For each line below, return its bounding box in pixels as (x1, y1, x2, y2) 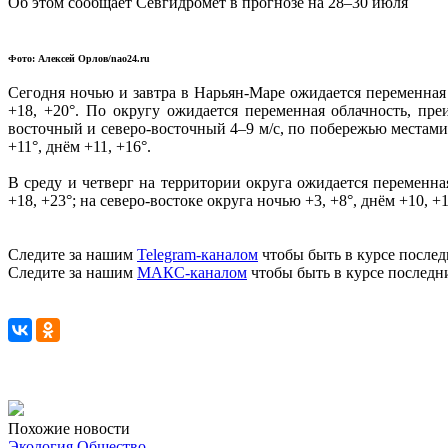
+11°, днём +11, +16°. (8, 137, 151, 155)
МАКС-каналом (137, 263, 247, 281)
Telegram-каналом (137, 245, 258, 263)
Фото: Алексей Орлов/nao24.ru (8, 52, 150, 64)
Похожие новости (8, 419, 130, 437)
